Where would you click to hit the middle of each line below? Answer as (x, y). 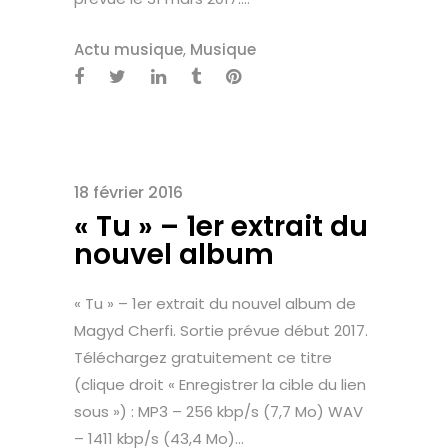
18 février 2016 (128, 193)
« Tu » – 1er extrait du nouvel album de (215, 304)
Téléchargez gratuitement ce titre (203, 358)
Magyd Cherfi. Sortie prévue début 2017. (221, 331)
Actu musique (128, 50)
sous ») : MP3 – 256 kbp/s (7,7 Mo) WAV (218, 412)
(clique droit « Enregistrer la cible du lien (220, 385)
